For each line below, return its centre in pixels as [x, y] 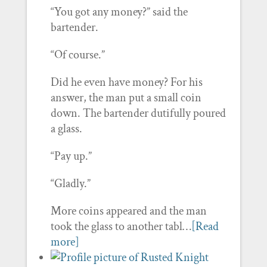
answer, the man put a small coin [126, 98]
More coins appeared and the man [128, 211]
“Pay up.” [71, 156]
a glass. [66, 129]
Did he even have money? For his [126, 82]
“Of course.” [77, 55]
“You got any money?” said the [119, 12]
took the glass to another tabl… [121, 226]
